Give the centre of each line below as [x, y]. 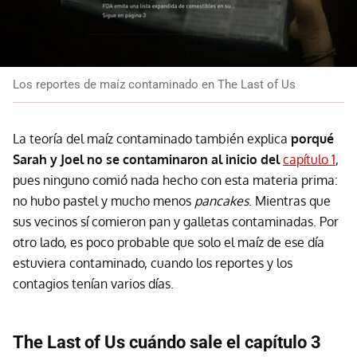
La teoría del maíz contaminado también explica [152, 138]
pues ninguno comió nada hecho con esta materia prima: [175, 180]
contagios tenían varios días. [93, 283]
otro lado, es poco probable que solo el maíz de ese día [169, 242]
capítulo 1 [309, 159]
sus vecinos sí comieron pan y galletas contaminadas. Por [176, 221]
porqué [312, 138]
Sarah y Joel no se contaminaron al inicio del [148, 159]
